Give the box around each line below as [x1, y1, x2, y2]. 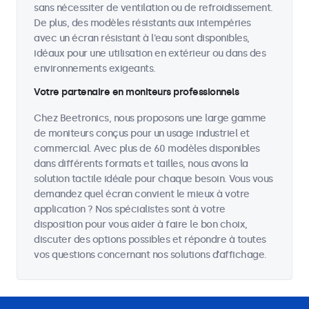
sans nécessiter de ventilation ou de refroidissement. [34, 2, 273, 14]
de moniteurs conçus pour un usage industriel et [34, 128, 250, 139]
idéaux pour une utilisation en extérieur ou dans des [34, 48, 266, 59]
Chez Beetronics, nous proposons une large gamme [34, 112, 266, 124]
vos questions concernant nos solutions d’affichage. [34, 249, 267, 261]
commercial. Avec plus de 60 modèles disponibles [34, 143, 260, 154]
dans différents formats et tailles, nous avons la [34, 158, 248, 170]
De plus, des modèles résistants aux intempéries [34, 17, 251, 29]
